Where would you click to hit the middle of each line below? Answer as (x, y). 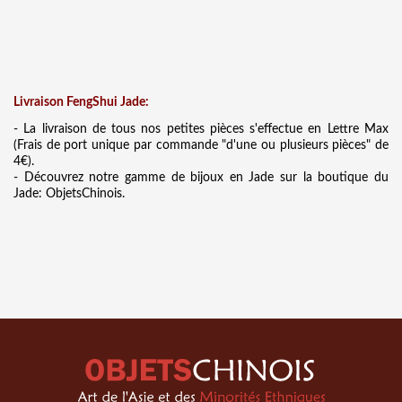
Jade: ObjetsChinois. (69, 193)
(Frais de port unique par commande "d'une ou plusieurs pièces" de (201, 145)
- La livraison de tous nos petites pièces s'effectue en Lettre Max (201, 129)
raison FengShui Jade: (89, 102)
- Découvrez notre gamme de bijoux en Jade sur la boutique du (201, 177)
